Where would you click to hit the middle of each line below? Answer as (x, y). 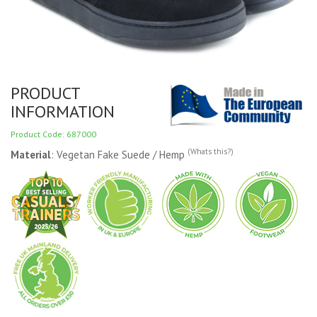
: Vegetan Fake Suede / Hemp (119, 154)
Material (31, 154)
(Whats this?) (211, 152)
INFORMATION (63, 111)
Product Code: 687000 (53, 134)
